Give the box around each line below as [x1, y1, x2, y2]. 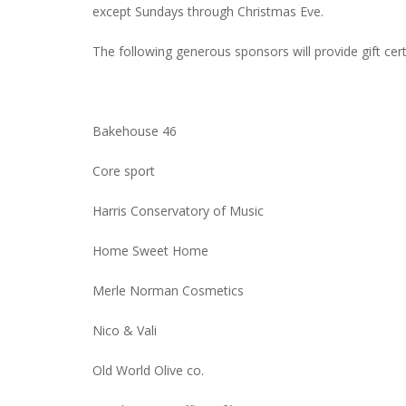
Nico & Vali [92, 322, 157, 340]
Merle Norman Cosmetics [92, 282, 244, 300]
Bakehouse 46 [92, 122, 177, 140]
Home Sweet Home [92, 242, 208, 260]
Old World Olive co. [92, 362, 204, 380]
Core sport [92, 162, 155, 180]
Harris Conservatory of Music [92, 202, 264, 220]
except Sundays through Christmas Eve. [92, 3, 324, 21]
